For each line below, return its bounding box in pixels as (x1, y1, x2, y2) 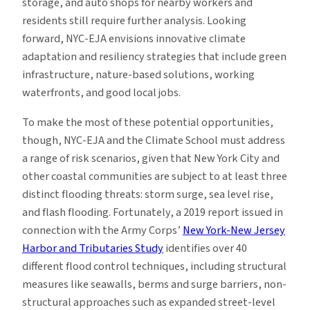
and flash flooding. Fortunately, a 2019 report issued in (22, 203, 283, 221)
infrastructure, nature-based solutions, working (22, 66, 255, 84)
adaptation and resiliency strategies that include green (22, 48, 286, 66)
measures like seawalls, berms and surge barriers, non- (22, 275, 286, 293)
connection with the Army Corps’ (22, 221, 183, 239)
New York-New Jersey (183, 221, 285, 239)
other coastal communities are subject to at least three (22, 167, 287, 185)
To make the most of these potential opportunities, (22, 113, 273, 131)
